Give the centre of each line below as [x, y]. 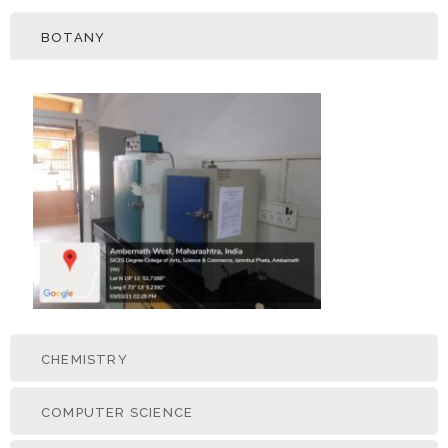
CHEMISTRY [84, 359]
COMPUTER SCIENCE [117, 412]
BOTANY [73, 37]
